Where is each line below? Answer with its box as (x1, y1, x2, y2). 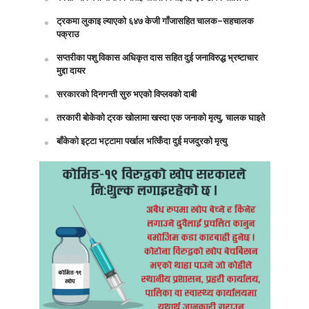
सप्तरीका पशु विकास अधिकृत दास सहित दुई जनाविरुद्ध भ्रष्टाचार (56, 52, 258, 63)
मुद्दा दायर (56, 65, 86, 77)
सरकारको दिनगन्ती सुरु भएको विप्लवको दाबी (56, 88, 197, 100)
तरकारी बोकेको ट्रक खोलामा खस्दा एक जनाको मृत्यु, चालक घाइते (56, 112, 265, 123)
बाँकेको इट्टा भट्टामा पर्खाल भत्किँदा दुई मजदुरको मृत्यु (56, 135, 227, 147)
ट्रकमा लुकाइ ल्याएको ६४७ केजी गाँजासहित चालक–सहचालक (56, 15, 254, 27)
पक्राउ (56, 28, 79, 40)
